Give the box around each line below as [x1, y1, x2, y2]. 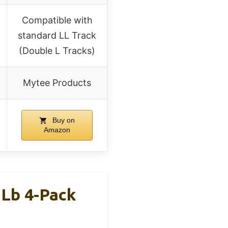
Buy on [50, 116, 75, 124]
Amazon [44, 125, 70, 134]
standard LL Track [18, 30, 96, 41]
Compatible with [21, 14, 93, 25]
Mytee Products [23, 77, 91, 88]
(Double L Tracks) [19, 45, 95, 56]
